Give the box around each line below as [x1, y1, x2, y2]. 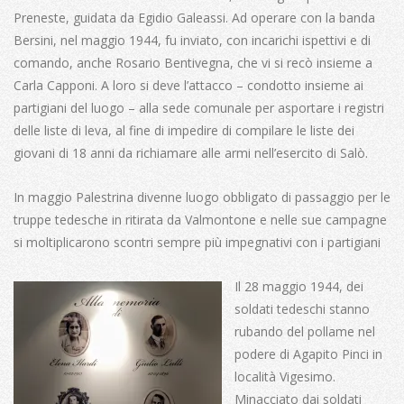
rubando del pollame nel [234, 322, 375, 340]
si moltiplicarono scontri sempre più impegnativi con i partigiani [14, 233, 381, 251]
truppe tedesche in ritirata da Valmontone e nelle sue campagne [14, 210, 387, 228]
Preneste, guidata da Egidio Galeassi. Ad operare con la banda [14, 8, 375, 26]
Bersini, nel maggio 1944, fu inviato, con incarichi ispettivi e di [14, 31, 371, 49]
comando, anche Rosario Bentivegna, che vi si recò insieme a [14, 53, 372, 71]
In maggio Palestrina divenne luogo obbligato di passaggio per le [14, 188, 390, 206]
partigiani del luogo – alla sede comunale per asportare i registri [14, 98, 384, 116]
